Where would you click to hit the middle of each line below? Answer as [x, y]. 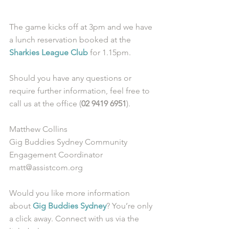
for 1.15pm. [109, 52]
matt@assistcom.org [46, 167]
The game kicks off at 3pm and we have [82, 27]
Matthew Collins [38, 129]
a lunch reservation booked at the [71, 40]
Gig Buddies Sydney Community [69, 142]
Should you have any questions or [71, 78]
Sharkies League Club [49, 52]
